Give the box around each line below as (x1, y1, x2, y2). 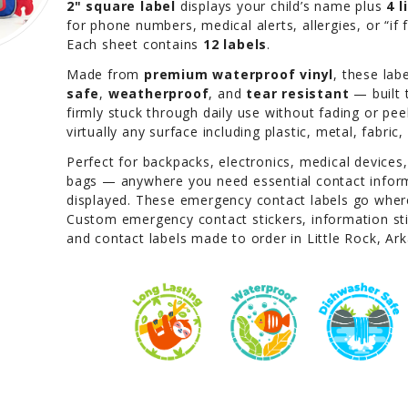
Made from (66, 65, 145, 83)
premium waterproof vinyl (144, 65, 334, 83)
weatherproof (107, 84, 209, 102)
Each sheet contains (66, 35, 204, 53)
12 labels (203, 35, 268, 53)
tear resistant (246, 84, 350, 102)
